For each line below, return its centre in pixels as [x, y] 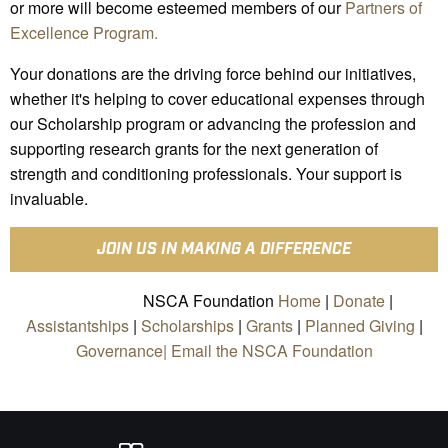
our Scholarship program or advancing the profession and [213, 124]
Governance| [123, 351]
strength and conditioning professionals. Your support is [206, 174]
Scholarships [187, 326]
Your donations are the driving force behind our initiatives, [213, 74]
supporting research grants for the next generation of [194, 149]
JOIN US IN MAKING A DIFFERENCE [224, 249]
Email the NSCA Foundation [271, 351]
